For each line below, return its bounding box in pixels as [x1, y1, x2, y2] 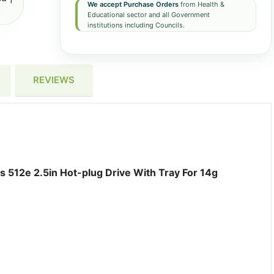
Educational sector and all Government [87, 10, 210, 19]
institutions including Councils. [87, 21, 185, 29]
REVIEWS [33, 74, 75, 86]
